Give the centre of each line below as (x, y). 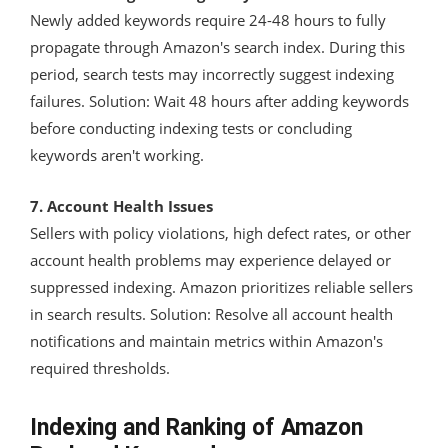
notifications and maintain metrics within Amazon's (206, 340)
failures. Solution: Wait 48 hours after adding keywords (219, 100)
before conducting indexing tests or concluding (191, 127)
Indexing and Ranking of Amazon (196, 427)
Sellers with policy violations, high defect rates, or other (220, 232)
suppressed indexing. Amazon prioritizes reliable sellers (221, 286)
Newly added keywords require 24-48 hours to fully (208, 19)
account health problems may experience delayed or (210, 259)
